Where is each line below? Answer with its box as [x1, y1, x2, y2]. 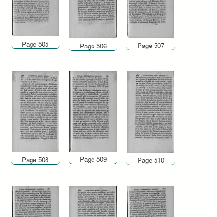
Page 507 [137, 40, 164, 50]
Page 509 [79, 154, 107, 164]
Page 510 [137, 155, 164, 165]
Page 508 [22, 155, 49, 164]
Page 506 [79, 41, 107, 51]
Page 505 [22, 39, 49, 48]
